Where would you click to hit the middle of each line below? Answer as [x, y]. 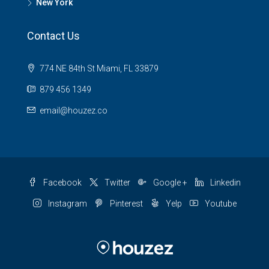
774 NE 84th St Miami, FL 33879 [98, 68]
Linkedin [225, 182]
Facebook [62, 182]
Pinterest [125, 203]
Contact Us [53, 35]
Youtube [219, 203]
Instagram [66, 203]
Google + [169, 182]
